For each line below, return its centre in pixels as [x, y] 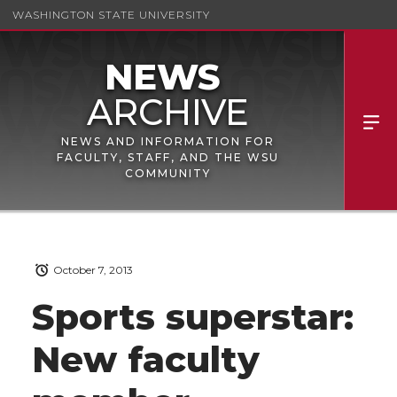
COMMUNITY [167, 173]
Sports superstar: [193, 317]
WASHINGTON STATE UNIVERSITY [111, 14]
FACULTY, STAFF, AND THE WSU [167, 157]
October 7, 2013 [93, 270]
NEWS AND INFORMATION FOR [167, 141]
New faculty [146, 360]
